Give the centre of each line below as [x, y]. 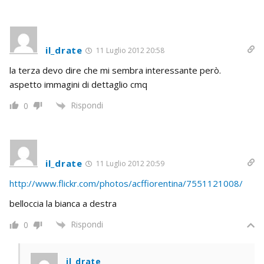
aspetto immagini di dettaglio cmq [78, 84]
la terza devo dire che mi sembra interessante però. [115, 70]
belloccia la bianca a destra [63, 203]
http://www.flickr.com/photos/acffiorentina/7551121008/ [126, 183]
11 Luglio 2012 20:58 [129, 50]
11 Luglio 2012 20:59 [129, 164]
